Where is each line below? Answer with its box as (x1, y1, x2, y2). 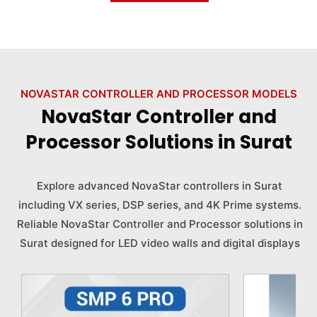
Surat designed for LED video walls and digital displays (19, 236, 300, 250)
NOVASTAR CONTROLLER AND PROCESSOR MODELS (20, 86, 297, 100)
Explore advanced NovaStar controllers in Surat (37, 178, 283, 192)
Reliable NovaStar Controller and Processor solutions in (16, 217, 303, 231)
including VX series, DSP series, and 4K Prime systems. (18, 197, 301, 212)
